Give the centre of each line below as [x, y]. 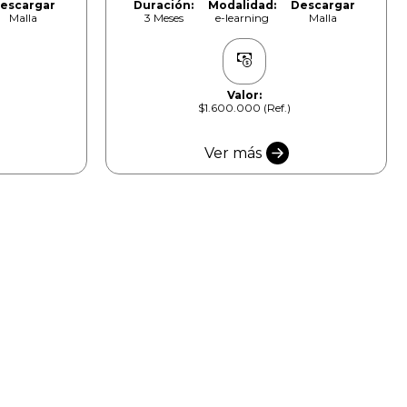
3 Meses [164, 17]
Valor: [245, 94]
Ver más [233, 154]
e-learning [243, 17]
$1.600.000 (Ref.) [245, 107]
